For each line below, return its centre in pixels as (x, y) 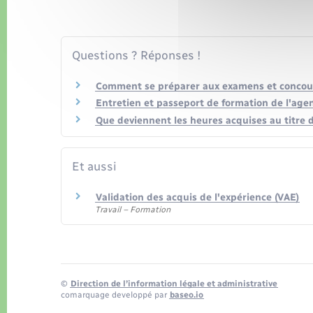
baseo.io (187, 295)
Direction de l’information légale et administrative (174, 284)
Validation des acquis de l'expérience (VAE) (197, 197)
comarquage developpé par (115, 295)
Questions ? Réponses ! (136, 55)
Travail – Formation (133, 209)
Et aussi (94, 167)
